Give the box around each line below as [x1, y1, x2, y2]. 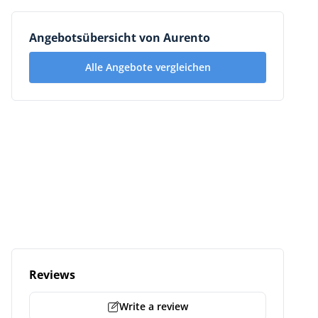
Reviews [29, 267, 75, 283]
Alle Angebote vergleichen [84, 60, 211, 74]
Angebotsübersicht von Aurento [29, 30, 210, 45]
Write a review [119, 300, 188, 313]
